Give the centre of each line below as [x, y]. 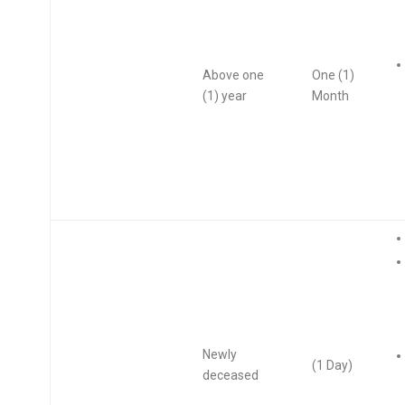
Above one [233, 75]
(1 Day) [332, 365]
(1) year [224, 96]
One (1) [333, 75]
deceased [230, 375]
